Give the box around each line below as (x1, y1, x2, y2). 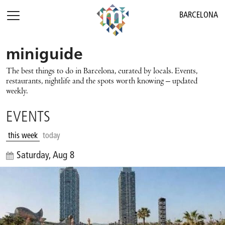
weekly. (6, 87, 28, 96)
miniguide (6, 47, 83, 63)
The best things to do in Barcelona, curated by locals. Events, (6, 67, 197, 76)
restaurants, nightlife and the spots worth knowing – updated (6, 77, 197, 86)
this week (8, 132, 38, 140)
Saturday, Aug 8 (17, 151, 74, 161)
